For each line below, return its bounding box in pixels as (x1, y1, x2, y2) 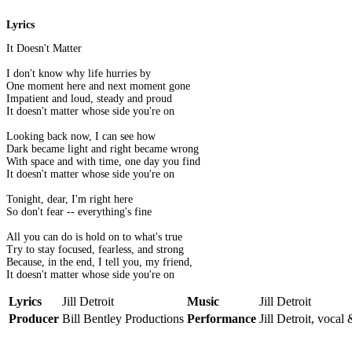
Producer (9, 312, 59, 326)
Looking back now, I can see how (6, 130, 156, 143)
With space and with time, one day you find (6, 156, 200, 168)
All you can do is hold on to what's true (6, 231, 182, 244)
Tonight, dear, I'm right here (6, 193, 133, 206)
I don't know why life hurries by (6, 68, 151, 80)
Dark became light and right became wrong (6, 143, 199, 156)
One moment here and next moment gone (6, 80, 190, 93)
